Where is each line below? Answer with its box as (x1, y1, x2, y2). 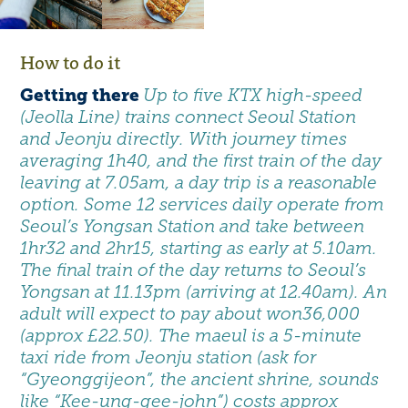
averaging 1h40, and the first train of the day (20, 151, 382, 171)
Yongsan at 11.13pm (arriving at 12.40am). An (20, 282, 388, 302)
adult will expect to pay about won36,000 (20, 304, 361, 324)
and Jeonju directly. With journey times (20, 129, 348, 149)
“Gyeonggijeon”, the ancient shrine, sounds (20, 370, 380, 390)
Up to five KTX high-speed (143, 86, 363, 106)
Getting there (20, 85, 144, 107)
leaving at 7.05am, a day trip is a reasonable (20, 173, 378, 193)
